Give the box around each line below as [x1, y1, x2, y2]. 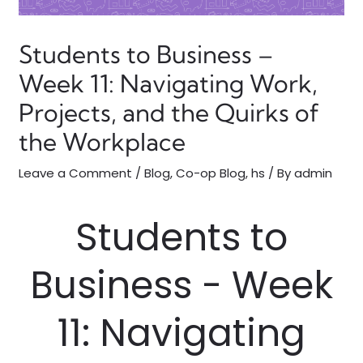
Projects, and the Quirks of [19, 97, 320, 128]
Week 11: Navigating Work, [19, 68, 318, 99]
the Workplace [19, 126, 186, 157]
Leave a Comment [19, 164, 133, 181]
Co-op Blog [176, 164, 246, 181]
